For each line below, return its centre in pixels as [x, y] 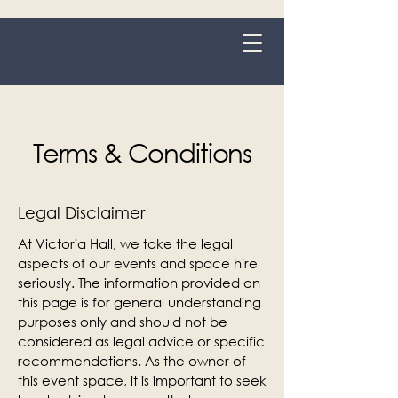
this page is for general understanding [139, 302]
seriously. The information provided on [139, 283]
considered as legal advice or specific [141, 341]
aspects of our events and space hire [138, 263]
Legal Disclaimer [81, 212]
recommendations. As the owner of [132, 361]
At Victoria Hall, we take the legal [125, 243]
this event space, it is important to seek [142, 380]
